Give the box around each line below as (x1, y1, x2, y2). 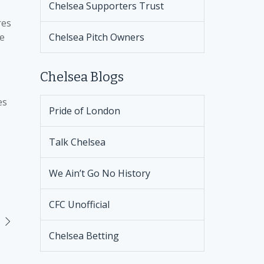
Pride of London (48, 104, 120, 117)
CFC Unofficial (48, 198, 110, 211)
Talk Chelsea (48, 136, 105, 148)
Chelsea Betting (48, 229, 119, 242)
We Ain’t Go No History (48, 167, 150, 180)
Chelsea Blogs (39, 69, 124, 85)
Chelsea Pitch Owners (48, 31, 144, 44)
